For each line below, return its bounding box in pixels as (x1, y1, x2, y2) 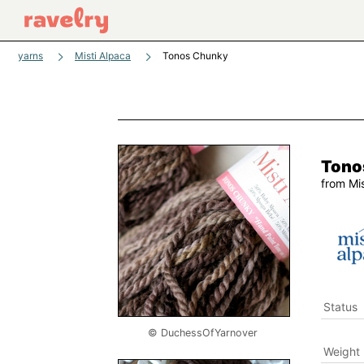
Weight (323, 344, 360, 358)
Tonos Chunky (162, 50, 228, 62)
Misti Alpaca (75, 50, 131, 62)
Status (323, 300, 357, 314)
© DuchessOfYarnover (148, 327, 258, 339)
